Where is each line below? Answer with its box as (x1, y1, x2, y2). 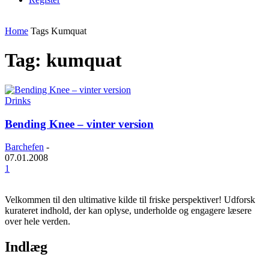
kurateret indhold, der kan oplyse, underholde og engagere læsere (5, 205, 252, 216)
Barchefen (5, 142, 44, 153)
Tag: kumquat (5, 49, 122, 71)
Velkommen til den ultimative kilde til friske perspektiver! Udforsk (5, 195, 255, 205)
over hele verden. (5, 216, 70, 227)
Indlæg (5, 239, 47, 255)
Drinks (5, 95, 31, 106)
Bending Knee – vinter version (5, 117, 154, 130)
